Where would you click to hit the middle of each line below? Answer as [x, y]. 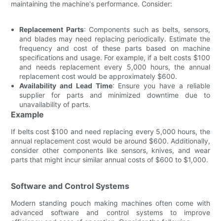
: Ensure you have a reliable [161, 85]
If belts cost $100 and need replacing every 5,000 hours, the [110, 131]
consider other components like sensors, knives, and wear [110, 150]
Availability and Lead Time [66, 85]
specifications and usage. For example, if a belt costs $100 [115, 57]
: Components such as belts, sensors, [147, 29]
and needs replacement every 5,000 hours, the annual [115, 67]
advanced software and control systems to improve [110, 212]
